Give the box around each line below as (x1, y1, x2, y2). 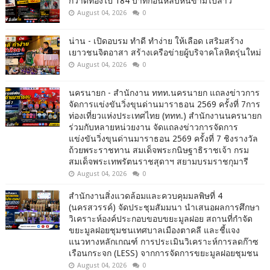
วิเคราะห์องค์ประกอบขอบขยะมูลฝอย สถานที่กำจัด (68, 213, 253, 224)
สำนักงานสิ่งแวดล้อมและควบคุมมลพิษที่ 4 (68, 190, 222, 201)
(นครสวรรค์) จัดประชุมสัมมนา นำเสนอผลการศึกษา (68, 202, 260, 212)
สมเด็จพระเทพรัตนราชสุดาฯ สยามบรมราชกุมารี (68, 156, 248, 166)
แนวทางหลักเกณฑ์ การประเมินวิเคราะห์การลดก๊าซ (68, 236, 259, 246)
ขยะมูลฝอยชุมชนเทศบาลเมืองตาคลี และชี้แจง (68, 225, 240, 235)
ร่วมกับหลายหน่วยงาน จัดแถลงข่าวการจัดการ (68, 122, 238, 132)
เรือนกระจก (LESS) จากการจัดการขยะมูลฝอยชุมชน (68, 248, 259, 258)
